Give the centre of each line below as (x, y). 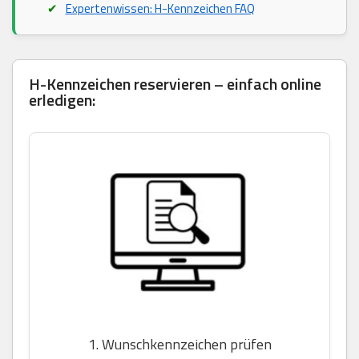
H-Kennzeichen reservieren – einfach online (175, 84)
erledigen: (62, 100)
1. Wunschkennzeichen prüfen (179, 345)
